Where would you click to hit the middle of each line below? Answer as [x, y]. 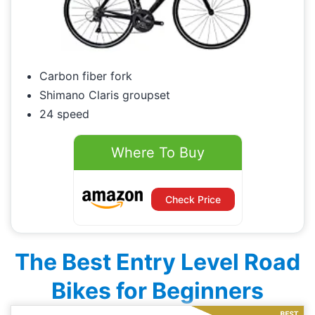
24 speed [64, 114]
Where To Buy [157, 153]
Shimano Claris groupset [105, 95]
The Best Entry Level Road [157, 262]
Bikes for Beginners [157, 291]
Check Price [193, 200]
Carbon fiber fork [86, 76]
